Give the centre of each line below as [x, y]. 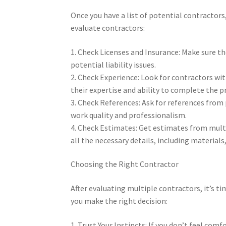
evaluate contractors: [108, 27]
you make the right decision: [119, 201]
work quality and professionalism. [129, 115]
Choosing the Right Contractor [125, 164]
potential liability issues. [114, 64]
